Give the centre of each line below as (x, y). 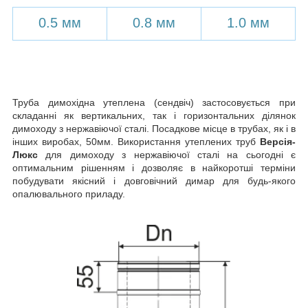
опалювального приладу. (69, 194)
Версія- (278, 142)
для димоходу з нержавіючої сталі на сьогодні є (167, 155)
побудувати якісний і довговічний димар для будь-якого (154, 181)
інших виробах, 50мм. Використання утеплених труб (136, 142)
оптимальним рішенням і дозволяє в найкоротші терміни (154, 168)
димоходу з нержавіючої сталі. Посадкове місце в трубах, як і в (154, 129)
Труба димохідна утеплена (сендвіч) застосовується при (154, 103)
